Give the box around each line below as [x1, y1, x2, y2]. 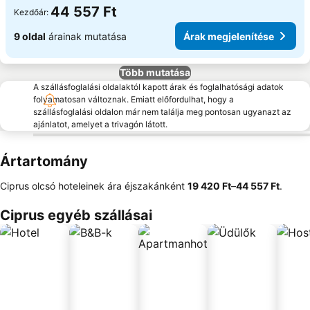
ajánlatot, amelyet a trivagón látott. [33, 119, 167, 129]
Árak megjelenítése [183, 30, 274, 42]
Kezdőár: [14, 6, 48, 17]
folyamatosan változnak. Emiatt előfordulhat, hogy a [33, 94, 234, 104]
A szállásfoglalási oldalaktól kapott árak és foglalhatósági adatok [33, 82, 284, 92]
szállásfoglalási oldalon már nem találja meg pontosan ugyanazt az [33, 107, 291, 117]
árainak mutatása [46, 30, 127, 42]
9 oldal [14, 30, 46, 42]
